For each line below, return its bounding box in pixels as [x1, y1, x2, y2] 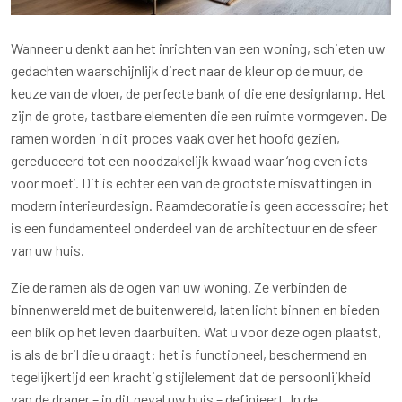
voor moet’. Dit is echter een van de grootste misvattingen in [11, 174, 371, 192]
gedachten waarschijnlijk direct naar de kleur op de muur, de [11, 62, 363, 80]
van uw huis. [11, 241, 84, 259]
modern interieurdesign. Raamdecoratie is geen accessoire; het [11, 197, 389, 214]
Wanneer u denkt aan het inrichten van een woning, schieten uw [11, 39, 386, 57]
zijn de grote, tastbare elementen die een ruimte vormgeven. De [11, 107, 387, 125]
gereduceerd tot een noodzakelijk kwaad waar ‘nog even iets [11, 152, 368, 170]
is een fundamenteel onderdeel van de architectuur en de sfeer [11, 219, 377, 237]
